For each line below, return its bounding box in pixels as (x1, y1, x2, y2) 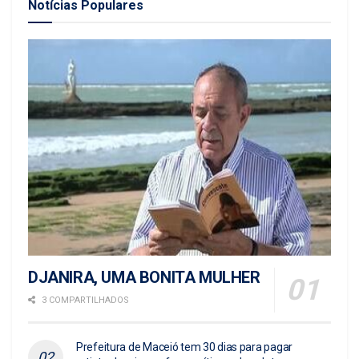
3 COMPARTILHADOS (39, 294, 129, 305)
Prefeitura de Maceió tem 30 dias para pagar (76, 340, 292, 353)
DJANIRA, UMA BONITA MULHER (28, 267, 260, 287)
